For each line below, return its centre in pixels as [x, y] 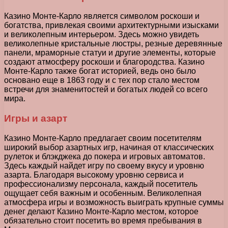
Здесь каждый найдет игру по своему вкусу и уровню [104, 165]
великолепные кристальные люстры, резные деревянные [113, 44]
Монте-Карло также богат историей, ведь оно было [100, 71]
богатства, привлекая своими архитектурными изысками [111, 25]
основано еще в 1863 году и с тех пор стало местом [102, 80]
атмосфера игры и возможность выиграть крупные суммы [114, 202]
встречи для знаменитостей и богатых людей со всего [106, 90]
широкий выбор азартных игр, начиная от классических [109, 147]
